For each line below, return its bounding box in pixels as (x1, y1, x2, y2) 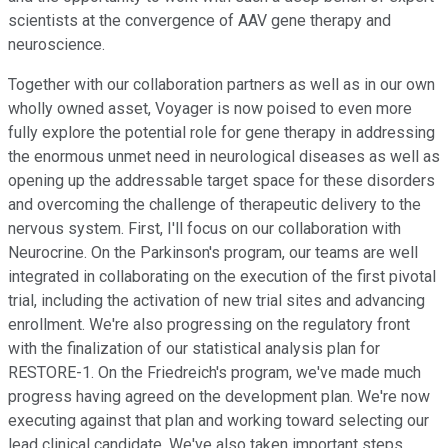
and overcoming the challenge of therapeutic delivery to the (8, 195, 421, 215)
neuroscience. (8, 35, 105, 55)
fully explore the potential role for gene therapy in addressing (8, 123, 435, 143)
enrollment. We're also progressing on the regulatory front (8, 315, 410, 335)
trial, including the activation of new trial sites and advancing (8, 291, 425, 311)
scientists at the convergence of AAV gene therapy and (8, 11, 391, 31)
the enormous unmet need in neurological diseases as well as (8, 147, 440, 167)
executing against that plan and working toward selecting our (8, 411, 429, 431)
